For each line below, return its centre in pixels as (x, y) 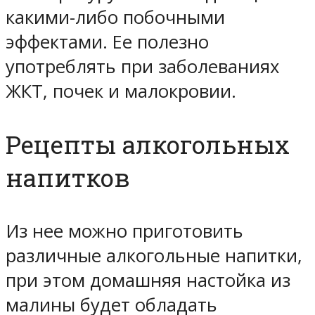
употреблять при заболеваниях (142, 67)
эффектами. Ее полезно (107, 42)
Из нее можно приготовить (124, 231)
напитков (68, 178)
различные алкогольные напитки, (154, 256)
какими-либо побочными (115, 18)
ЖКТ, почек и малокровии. (121, 91)
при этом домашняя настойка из (148, 281)
